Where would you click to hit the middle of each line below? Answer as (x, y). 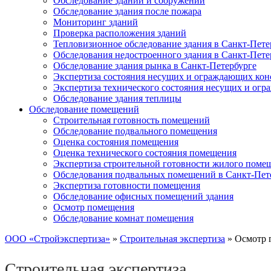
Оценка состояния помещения (116, 142)
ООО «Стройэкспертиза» (57, 239)
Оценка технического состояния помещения (145, 153)
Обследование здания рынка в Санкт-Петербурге (155, 66)
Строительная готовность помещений (132, 120)
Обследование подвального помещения (135, 131)
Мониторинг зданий (96, 22)
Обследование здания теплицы (117, 98)
